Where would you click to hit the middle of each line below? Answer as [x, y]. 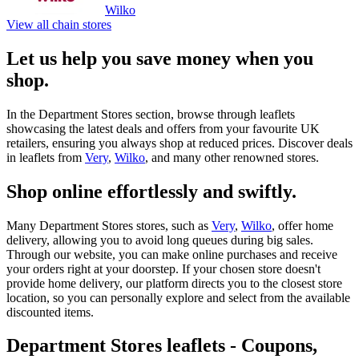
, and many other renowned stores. [232, 157]
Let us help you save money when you [160, 58]
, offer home [303, 225]
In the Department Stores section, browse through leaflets [151, 114]
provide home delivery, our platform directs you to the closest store [174, 283]
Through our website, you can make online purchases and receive [172, 254]
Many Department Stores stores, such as [109, 225]
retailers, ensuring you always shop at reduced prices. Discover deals [179, 143]
